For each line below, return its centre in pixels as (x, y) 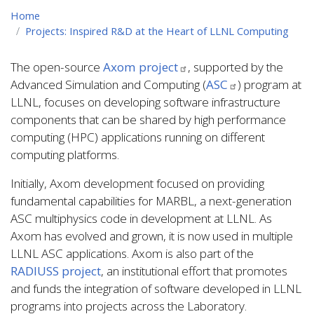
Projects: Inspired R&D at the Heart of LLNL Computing (157, 30)
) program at (269, 84)
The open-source (57, 67)
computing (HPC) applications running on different (138, 137)
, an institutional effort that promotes (194, 271)
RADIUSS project (56, 271)
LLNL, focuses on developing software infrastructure (145, 102)
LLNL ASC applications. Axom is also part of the (132, 253)
